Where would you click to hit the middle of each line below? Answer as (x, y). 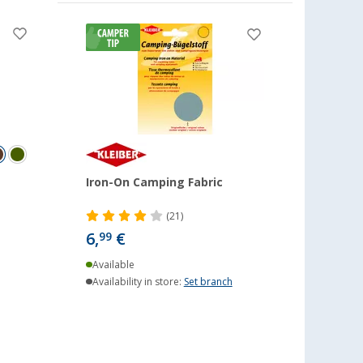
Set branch (208, 282)
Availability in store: (138, 282)
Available (113, 265)
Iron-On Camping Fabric (155, 182)
